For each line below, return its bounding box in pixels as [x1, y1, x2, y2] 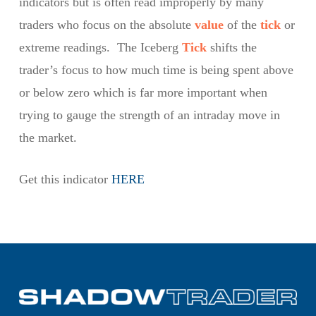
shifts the [206, 40, 257, 54]
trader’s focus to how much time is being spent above [18, 63, 293, 77]
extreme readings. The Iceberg [18, 40, 182, 54]
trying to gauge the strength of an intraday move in [18, 108, 280, 122]
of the [223, 18, 260, 32]
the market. [18, 130, 77, 145]
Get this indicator [18, 172, 111, 186]
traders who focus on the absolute [18, 18, 195, 32]
